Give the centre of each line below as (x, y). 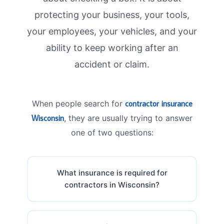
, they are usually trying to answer (128, 118)
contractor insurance (158, 103)
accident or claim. (112, 64)
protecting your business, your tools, (112, 14)
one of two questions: (112, 132)
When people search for (78, 103)
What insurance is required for (112, 172)
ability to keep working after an (112, 47)
